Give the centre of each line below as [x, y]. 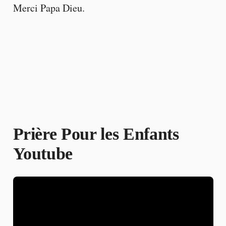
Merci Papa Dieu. [49, 8]
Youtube [43, 154]
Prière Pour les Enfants [96, 134]
